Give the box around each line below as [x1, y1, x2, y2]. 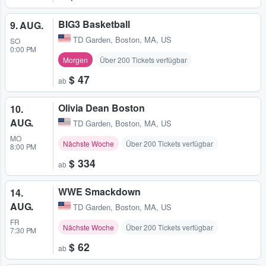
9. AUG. [10, 18, 43, 33]
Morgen [63, 55, 88, 65]
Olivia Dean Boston [58, 101, 145, 115]
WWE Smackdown [58, 185, 141, 199]
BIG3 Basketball [58, 17, 130, 31]
